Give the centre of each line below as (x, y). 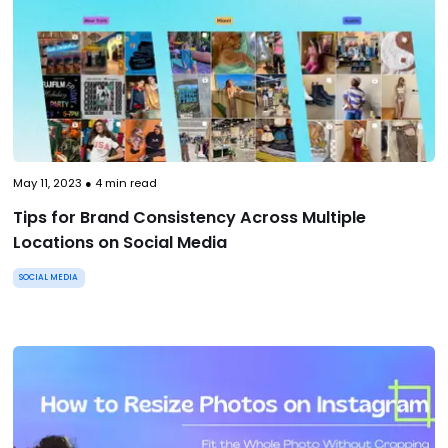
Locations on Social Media (119, 243)
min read (129, 183)
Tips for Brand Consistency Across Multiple (189, 218)
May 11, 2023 (47, 183)
